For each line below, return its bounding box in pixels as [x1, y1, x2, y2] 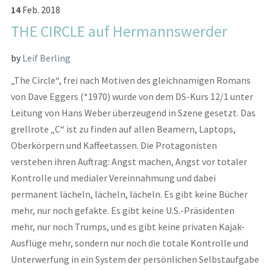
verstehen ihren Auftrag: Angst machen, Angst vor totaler [10, 155, 247, 168]
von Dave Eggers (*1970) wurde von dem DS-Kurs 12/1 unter [10, 90, 253, 103]
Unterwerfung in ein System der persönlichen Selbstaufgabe [10, 253, 259, 266]
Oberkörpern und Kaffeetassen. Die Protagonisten [10, 139, 217, 152]
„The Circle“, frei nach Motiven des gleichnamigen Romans [10, 74, 251, 87]
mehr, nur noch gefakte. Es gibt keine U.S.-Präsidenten [10, 204, 234, 217]
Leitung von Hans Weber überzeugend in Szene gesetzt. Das [10, 107, 256, 119]
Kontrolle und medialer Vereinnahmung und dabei [10, 172, 216, 184]
